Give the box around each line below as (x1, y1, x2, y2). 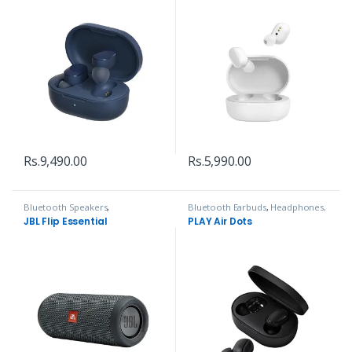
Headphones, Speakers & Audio (23, 210, 156, 222)
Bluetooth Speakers (23, 201, 108, 214)
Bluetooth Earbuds (187, 201, 266, 214)
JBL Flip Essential (23, 214, 108, 228)
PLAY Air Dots (187, 214, 253, 228)
